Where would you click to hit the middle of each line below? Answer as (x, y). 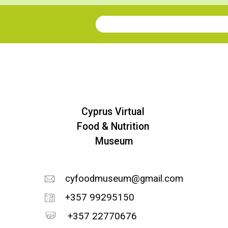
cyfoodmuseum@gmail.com (124, 179)
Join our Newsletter (139, 31)
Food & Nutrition (114, 127)
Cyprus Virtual (114, 112)
